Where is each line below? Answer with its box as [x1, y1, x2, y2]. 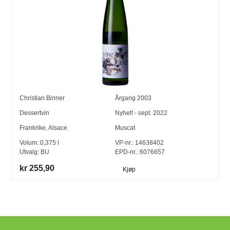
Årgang [115, 94, 137, 102]
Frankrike [20, 124, 46, 132]
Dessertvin [20, 109, 50, 117]
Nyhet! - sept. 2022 [115, 109, 167, 117]
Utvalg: [20, 148, 41, 156]
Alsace [48, 124, 68, 132]
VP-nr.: [115, 139, 133, 147]
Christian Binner [20, 94, 65, 102]
